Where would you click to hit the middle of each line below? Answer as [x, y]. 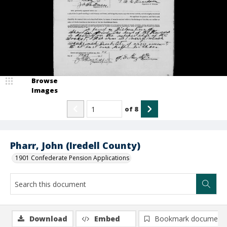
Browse [45, 81]
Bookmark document [190, 219]
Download [48, 219]
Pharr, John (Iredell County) [75, 145]
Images [45, 90]
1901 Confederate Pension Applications [72, 158]
